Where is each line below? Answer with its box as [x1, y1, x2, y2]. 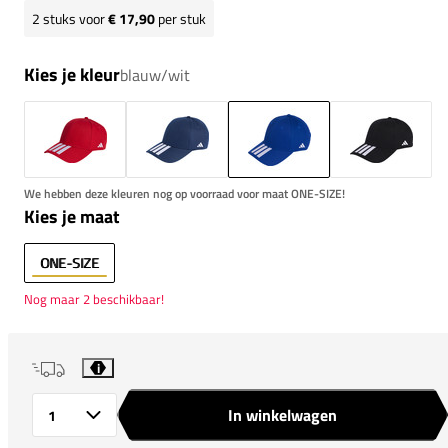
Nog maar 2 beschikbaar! [24, 288, 164, 309]
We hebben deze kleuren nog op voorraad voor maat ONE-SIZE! [24, 183, 345, 203]
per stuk [155, 7, 206, 29]
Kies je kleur [24, 60, 120, 88]
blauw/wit [120, 62, 190, 87]
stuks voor [40, 7, 108, 29]
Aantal [32, 414, 48, 424]
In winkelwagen [228, 402, 337, 427]
